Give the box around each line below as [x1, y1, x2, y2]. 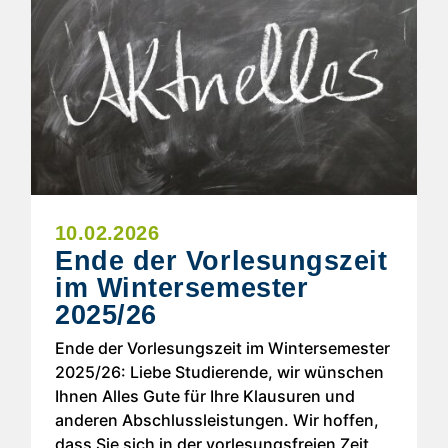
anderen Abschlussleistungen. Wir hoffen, [55, 410, 379, 431]
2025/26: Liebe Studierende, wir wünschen [55, 362, 384, 383]
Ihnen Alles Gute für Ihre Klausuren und [55, 386, 355, 407]
